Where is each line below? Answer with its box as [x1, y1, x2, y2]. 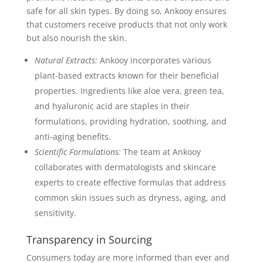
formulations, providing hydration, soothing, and [34, 116, 227, 127]
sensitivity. [34, 207, 76, 218]
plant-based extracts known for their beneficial [34, 70, 219, 81]
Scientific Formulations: [34, 146, 121, 157]
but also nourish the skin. [26, 32, 127, 43]
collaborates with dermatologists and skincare [34, 161, 216, 173]
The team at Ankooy [120, 146, 201, 157]
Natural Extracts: [34, 55, 97, 66]
